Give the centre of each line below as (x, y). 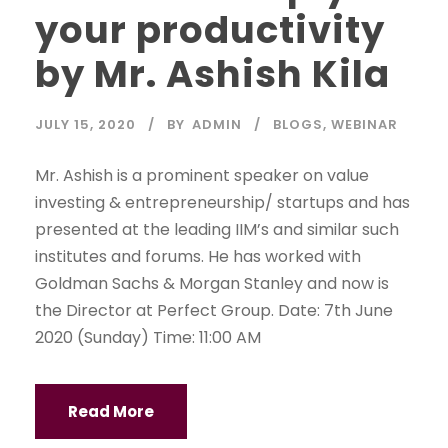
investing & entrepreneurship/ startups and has (222, 203)
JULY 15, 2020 (85, 125)
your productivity (210, 30)
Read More (111, 412)
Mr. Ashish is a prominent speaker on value (202, 176)
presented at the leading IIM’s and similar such (217, 230)
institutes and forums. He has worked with (198, 257)
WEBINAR (364, 125)
